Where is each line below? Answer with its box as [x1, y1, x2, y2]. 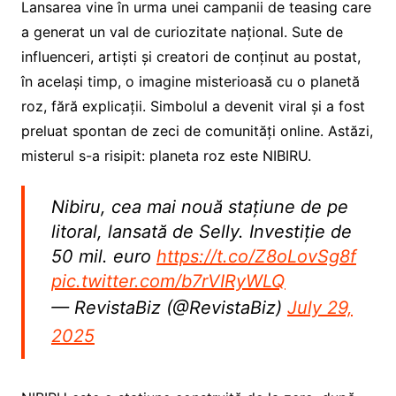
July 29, [286, 297, 353, 318]
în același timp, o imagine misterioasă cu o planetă [20, 72, 360, 90]
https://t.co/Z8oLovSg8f [156, 246, 356, 267]
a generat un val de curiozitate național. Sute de [20, 23, 343, 41]
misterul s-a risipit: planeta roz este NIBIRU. [20, 147, 311, 164]
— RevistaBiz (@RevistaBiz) [50, 297, 287, 318]
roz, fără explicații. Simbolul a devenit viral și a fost [20, 97, 365, 115]
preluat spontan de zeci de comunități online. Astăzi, [20, 122, 373, 140]
